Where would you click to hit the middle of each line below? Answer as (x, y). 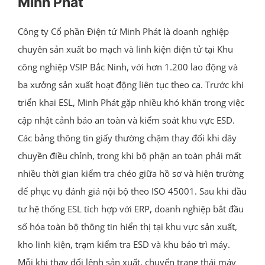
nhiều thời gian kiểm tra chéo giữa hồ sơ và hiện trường (130, 173)
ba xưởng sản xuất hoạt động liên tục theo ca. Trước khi (130, 84)
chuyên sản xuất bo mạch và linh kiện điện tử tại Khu (125, 49)
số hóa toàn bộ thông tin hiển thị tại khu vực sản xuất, (127, 226)
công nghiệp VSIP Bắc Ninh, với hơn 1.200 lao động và (127, 67)
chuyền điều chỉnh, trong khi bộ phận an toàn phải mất (129, 155)
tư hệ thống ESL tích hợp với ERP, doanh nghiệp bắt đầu (130, 209)
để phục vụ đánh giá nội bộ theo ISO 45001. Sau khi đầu (132, 191)
